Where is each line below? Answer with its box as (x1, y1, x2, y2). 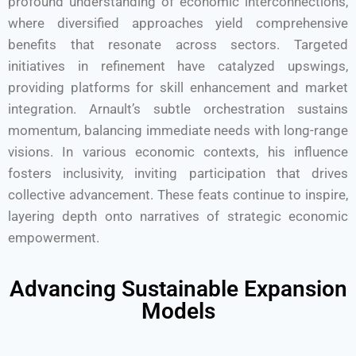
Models (141, 298, 215, 324)
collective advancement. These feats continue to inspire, (8, 187, 348, 203)
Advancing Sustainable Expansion (9, 276, 347, 302)
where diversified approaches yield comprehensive (8, 15, 348, 31)
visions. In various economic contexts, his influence (8, 144, 348, 160)
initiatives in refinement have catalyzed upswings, (8, 58, 348, 74)
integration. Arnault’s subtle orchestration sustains (8, 101, 348, 117)
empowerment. (8, 230, 99, 246)
